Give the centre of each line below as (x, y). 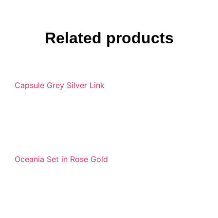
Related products (109, 38)
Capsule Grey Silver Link (60, 85)
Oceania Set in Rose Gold (61, 159)
